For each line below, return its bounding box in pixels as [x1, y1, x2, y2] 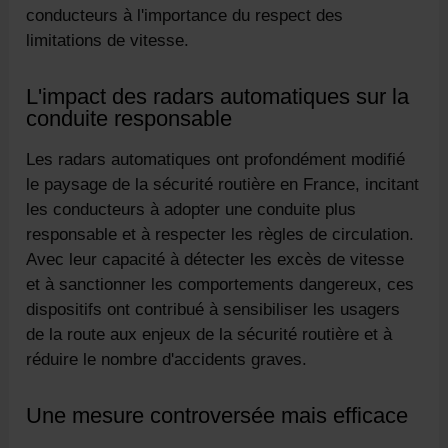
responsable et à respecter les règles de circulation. [26, 224, 415, 244]
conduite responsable [26, 106, 233, 132]
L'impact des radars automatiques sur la [26, 84, 410, 110]
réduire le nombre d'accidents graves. [26, 349, 308, 369]
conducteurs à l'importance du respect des [26, 6, 344, 26]
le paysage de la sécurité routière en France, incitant [26, 174, 420, 194]
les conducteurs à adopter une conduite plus [26, 199, 357, 219]
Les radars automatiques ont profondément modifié [26, 149, 406, 169]
